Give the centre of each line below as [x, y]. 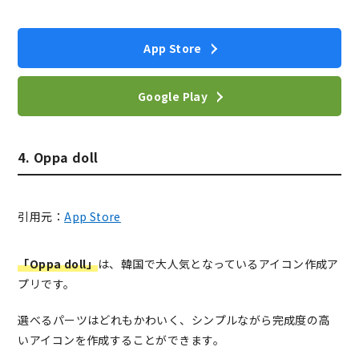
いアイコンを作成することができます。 [121, 340]
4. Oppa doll [58, 157]
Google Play [173, 96]
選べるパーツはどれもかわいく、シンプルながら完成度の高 [174, 320]
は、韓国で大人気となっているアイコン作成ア [218, 264]
